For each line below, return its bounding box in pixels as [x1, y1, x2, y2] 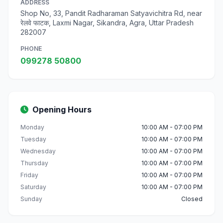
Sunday [20, 195, 42, 203]
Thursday [20, 159, 48, 167]
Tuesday [20, 135, 46, 143]
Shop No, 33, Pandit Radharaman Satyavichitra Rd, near [20, 9, 202, 17]
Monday [20, 123, 44, 131]
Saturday [20, 183, 46, 191]
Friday [20, 171, 38, 179]
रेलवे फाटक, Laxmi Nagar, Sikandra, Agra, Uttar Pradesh [20, 18, 194, 27]
